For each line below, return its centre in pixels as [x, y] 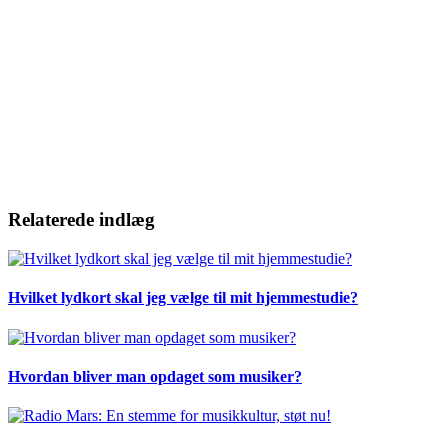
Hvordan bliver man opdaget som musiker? [155, 376]
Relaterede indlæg [81, 220]
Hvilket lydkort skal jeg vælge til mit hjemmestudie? [183, 298]
